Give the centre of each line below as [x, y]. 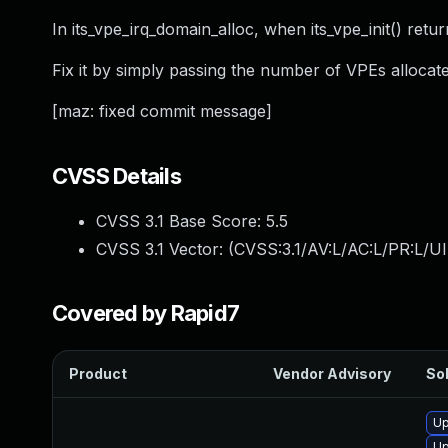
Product [98, 373]
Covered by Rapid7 [146, 313]
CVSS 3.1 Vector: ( [165, 249]
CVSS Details [116, 176]
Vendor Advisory [332, 373]
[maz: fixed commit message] [162, 111]
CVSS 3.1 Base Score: [181, 221]
